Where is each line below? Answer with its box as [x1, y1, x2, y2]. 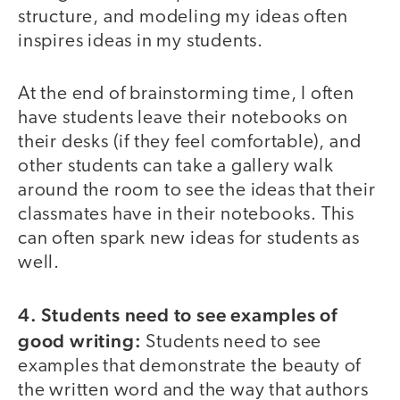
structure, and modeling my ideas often [18, 8, 348, 28]
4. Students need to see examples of [18, 304, 337, 327]
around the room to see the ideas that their [18, 180, 376, 200]
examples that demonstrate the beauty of [18, 357, 362, 377]
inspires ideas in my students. [18, 32, 264, 52]
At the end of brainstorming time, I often [18, 84, 354, 104]
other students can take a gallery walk [18, 156, 334, 176]
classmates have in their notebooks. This [18, 204, 354, 224]
